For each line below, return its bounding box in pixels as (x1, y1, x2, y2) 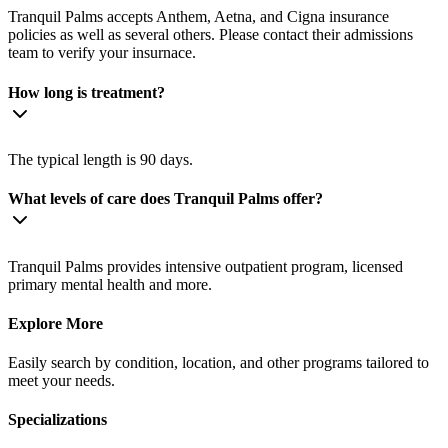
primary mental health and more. (8, 275, 212, 293)
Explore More (8, 314, 103, 332)
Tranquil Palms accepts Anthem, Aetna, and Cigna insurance (8, 8, 389, 26)
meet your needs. (8, 372, 115, 390)
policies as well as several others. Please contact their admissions (8, 26, 413, 44)
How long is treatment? (8, 83, 165, 101)
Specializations (8, 411, 107, 429)
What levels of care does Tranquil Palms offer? (8, 190, 323, 208)
